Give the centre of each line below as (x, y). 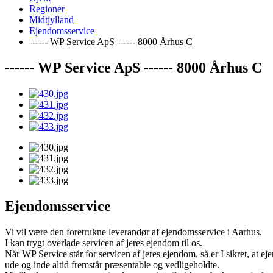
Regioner (47, 9)
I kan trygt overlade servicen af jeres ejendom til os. (104, 243)
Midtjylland (51, 20)
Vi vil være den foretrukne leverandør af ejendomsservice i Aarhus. (133, 232)
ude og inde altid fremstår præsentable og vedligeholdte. (112, 264)
